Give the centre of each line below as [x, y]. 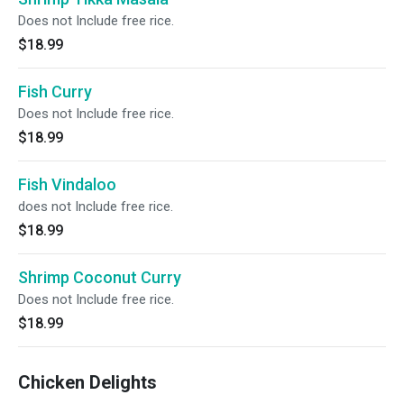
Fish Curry [55, 92]
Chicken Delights [87, 382]
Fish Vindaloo [67, 184]
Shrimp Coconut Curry [100, 277]
